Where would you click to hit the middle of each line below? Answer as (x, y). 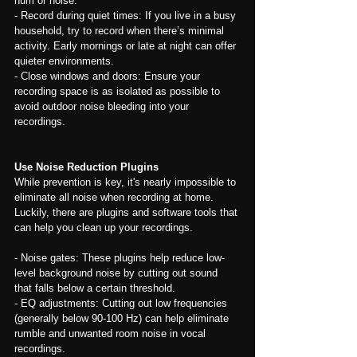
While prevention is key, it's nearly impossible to (127, 182)
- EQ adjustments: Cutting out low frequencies (122, 303)
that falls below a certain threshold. (95, 288)
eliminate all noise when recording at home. (116, 197)
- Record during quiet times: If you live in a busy (127, 15)
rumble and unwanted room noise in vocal (112, 333)
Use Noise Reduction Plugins (86, 167)
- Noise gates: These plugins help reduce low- (120, 257)
